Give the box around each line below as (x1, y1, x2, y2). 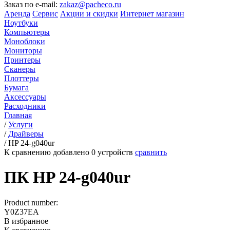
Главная (4, 111, 32, 120)
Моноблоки (4, 37, 45, 46)
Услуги (8, 120, 33, 129)
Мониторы (4, 46, 42, 55)
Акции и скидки (60, 9, 118, 18)
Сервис (32, 9, 58, 18)
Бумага (4, 83, 29, 92)
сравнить (135, 148, 167, 157)
